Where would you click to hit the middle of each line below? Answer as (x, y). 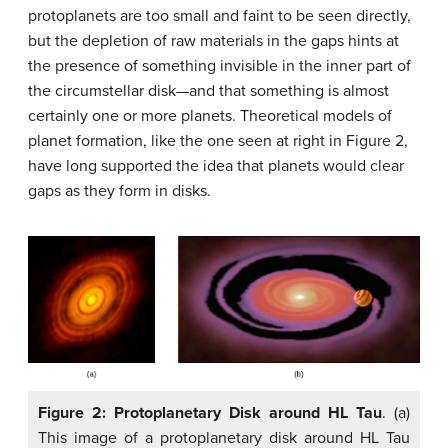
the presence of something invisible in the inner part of (219, 65)
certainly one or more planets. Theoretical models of (210, 115)
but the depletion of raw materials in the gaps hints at (213, 40)
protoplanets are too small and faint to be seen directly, (219, 15)
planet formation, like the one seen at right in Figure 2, (218, 140)
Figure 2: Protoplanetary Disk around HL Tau (210, 412)
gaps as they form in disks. (119, 190)
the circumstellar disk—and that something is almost (208, 90)
